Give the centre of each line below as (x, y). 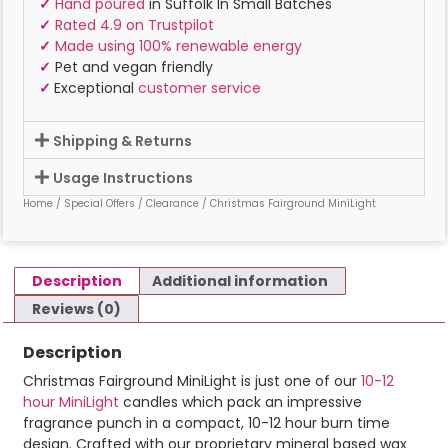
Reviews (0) (76, 309)
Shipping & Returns (123, 140)
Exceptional (96, 88)
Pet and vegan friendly (132, 67)
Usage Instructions (123, 177)
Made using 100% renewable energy (178, 46)
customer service (199, 88)
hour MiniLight (71, 402)
